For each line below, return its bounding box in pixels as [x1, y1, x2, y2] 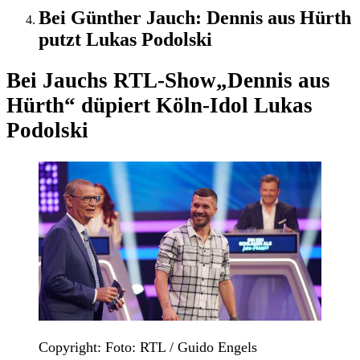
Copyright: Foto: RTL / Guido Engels [39, 338, 257, 355]
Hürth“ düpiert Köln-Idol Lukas [6, 93, 313, 118]
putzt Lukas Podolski [39, 28, 212, 50]
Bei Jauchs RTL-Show [6, 68, 216, 93]
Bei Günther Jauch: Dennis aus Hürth [39, 6, 351, 28]
